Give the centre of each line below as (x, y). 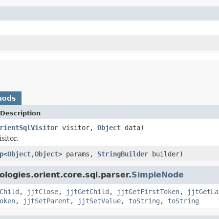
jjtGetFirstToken (148, 191)
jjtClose (43, 191)
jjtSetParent (46, 201)
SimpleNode (158, 175)
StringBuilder (123, 154)
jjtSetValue (99, 201)
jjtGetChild (88, 191)
